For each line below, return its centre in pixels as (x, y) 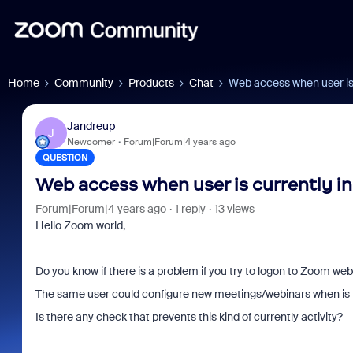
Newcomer (91, 141)
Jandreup (91, 126)
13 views (234, 209)
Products (151, 83)
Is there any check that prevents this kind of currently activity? (189, 317)
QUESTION (65, 158)
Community (84, 83)
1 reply (190, 209)
